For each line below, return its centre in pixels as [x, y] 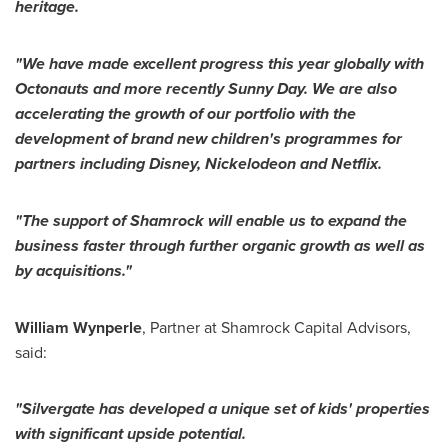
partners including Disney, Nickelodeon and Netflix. [198, 164]
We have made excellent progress [145, 64]
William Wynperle [78, 328]
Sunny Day [266, 89]
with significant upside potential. [132, 434]
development [62, 139]
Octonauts [52, 89]
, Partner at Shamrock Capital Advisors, [276, 327]
